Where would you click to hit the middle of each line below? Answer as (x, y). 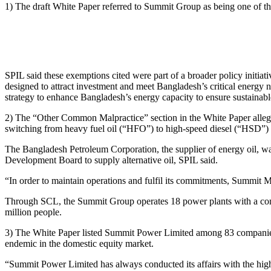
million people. (33, 212)
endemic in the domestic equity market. (79, 243)
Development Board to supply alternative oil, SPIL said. (111, 160)
